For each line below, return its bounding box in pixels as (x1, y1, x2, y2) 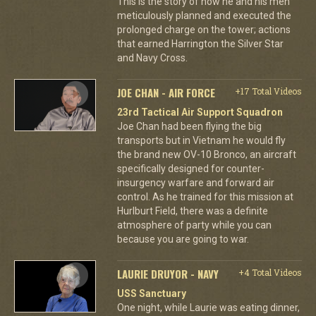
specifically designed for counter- (116, 162, 265, 174)
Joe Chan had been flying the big (116, 120, 262, 132)
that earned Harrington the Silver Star (116, 37, 284, 49)
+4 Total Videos (238, 266, 302, 278)
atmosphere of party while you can (116, 219, 272, 231)
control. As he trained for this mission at (116, 190, 293, 202)
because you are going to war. (116, 233, 249, 245)
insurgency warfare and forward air (116, 176, 274, 188)
